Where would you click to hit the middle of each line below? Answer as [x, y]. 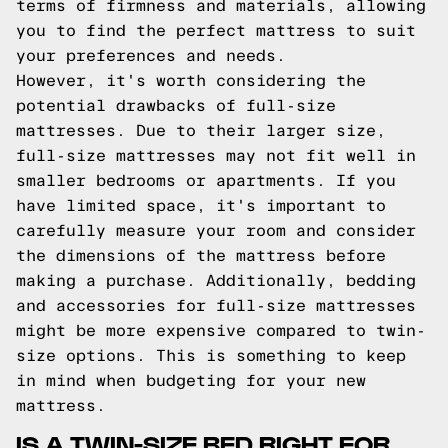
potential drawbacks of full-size [176, 105]
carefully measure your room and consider [216, 230]
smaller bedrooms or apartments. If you [206, 180]
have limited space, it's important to [201, 205]
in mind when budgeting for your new [191, 380]
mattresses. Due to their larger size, [201, 130]
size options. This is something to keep [211, 355]
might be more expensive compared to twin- [221, 330]
